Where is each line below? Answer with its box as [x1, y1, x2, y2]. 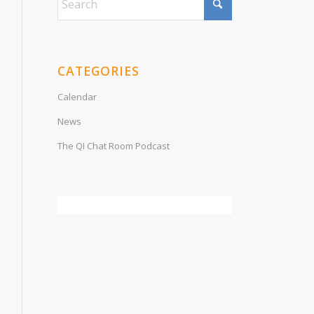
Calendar [57, 90, 97, 103]
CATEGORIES [57, 62, 140, 79]
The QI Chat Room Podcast [57, 139, 170, 152]
